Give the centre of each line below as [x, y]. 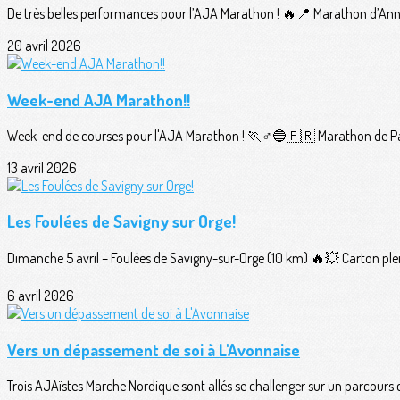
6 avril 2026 [41, 296]
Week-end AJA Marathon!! [99, 100]
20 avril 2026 [44, 46]
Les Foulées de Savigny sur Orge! [121, 221]
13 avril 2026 [42, 167]
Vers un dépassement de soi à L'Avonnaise [154, 349]
